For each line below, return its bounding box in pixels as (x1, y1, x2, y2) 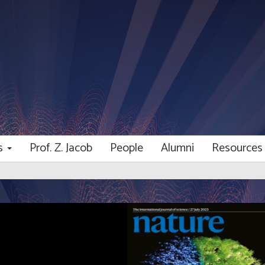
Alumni (161, 138, 194, 158)
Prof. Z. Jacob (30, 138, 92, 158)
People (110, 138, 143, 158)
